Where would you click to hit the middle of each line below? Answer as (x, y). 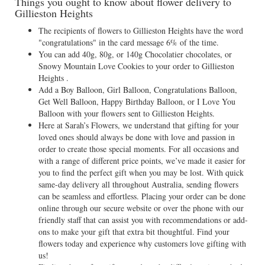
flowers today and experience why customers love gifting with (142, 243)
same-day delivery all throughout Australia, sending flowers (138, 184)
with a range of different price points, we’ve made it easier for (142, 161)
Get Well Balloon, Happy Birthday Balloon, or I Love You (137, 101)
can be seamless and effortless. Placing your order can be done (142, 196)
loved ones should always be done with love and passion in (137, 137)
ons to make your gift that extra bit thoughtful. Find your (134, 232)
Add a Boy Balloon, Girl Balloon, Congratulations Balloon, (138, 90)
